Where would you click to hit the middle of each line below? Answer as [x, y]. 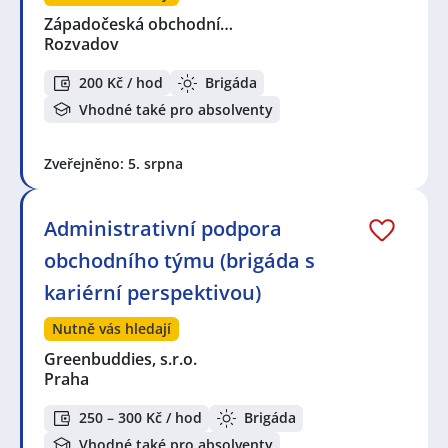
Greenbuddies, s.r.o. [121, 358]
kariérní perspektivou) [152, 292]
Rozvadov [81, 43]
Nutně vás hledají [111, 328]
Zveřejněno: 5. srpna [113, 163]
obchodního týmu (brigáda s [179, 260]
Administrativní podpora [163, 228]
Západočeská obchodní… [139, 23]
